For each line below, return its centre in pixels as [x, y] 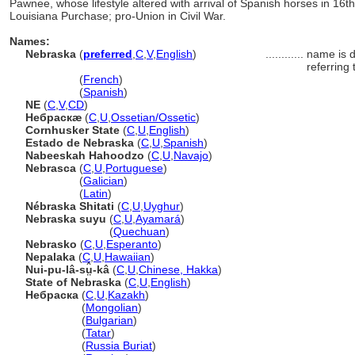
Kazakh [126, 295]
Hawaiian [128, 257]
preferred [108, 54]
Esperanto [132, 244]
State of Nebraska [73, 282]
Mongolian [112, 307]
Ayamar [158, 219]
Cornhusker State [73, 130]
